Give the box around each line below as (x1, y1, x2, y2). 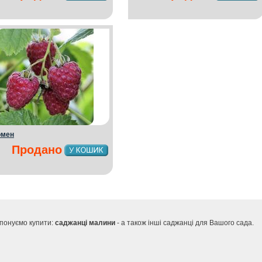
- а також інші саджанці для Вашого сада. (117, 219, 254, 227)
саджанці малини (55, 219, 117, 227)
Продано (12, 143, 62, 156)
